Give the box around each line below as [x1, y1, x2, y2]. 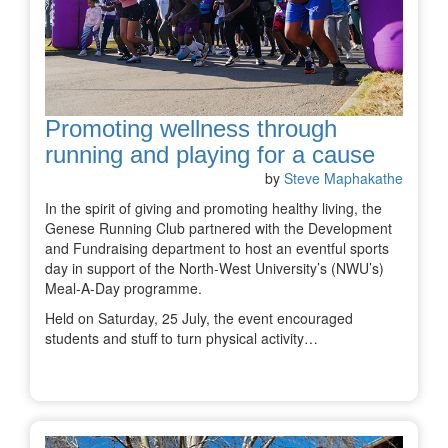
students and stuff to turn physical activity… [45, 328, 318, 349]
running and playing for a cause [45, 141, 375, 169]
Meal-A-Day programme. [45, 278, 206, 299]
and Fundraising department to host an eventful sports [45, 238, 389, 259]
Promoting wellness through [45, 115, 337, 143]
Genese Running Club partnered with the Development [45, 218, 392, 239]
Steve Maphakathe [284, 168, 403, 189]
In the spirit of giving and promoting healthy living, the [45, 198, 382, 219]
